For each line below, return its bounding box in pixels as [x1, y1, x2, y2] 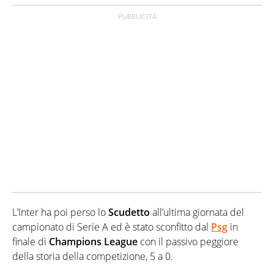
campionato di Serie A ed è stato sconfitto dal [12, 220, 211, 234]
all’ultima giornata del [150, 206, 244, 220]
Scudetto [108, 206, 150, 220]
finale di [12, 235, 49, 249]
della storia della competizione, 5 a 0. [12, 250, 173, 264]
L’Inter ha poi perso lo [12, 206, 108, 220]
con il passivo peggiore [138, 235, 239, 249]
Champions [49, 235, 102, 249]
